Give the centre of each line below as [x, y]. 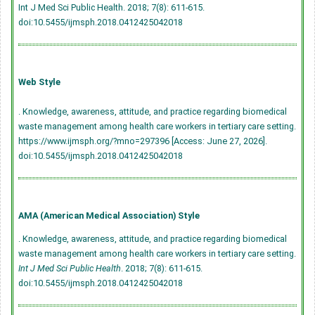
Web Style [39, 82]
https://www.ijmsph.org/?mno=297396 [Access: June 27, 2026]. [143, 141]
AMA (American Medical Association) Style [109, 215]
